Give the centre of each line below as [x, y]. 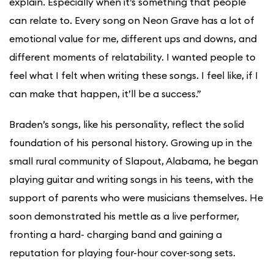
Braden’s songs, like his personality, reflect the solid [127, 124]
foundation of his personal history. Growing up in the [131, 143]
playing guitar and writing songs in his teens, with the [131, 180]
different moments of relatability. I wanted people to [132, 57]
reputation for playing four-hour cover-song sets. [122, 253]
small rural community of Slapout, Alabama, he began [134, 161]
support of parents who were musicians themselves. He [136, 198]
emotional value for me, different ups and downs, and [133, 39]
